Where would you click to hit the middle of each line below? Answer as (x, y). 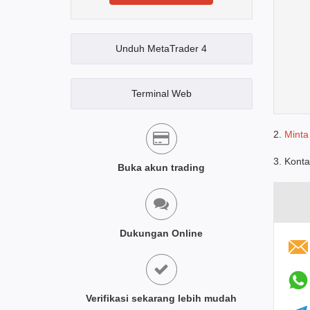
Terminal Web (161, 93)
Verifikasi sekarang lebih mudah (162, 298)
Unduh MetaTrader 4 (162, 48)
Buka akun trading (162, 167)
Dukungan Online (162, 233)
